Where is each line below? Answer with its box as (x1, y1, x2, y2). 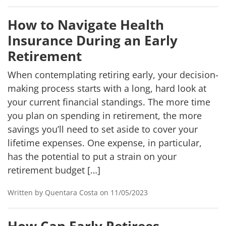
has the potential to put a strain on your (8, 150, 177, 162)
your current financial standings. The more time (8, 96, 210, 108)
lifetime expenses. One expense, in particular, (8, 137, 202, 149)
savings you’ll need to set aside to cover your (8, 123, 198, 135)
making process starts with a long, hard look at (8, 82, 206, 94)
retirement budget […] (8, 164, 100, 176)
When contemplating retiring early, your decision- (8, 69, 218, 81)
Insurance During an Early (8, 31, 178, 49)
